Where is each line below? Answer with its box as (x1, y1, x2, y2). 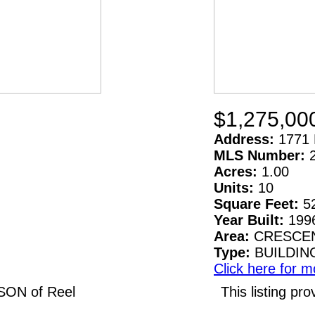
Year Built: (214, 212, 288, 228)
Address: (214, 131, 278, 147)
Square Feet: (214, 195, 303, 212)
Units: (214, 179, 258, 195)
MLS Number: (214, 147, 309, 163)
